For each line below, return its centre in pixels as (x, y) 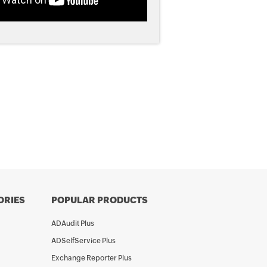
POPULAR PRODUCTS (100, 200)
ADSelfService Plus (83, 241)
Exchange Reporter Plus (91, 258)
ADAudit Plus (73, 223)
